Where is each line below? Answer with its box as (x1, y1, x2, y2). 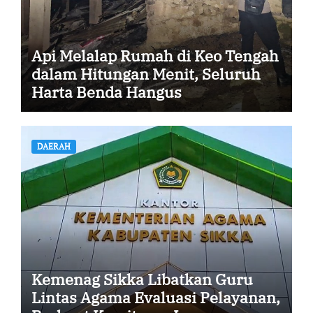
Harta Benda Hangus (31, 82, 182, 103)
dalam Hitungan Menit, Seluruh (31, 64, 261, 85)
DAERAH (36, 140, 71, 152)
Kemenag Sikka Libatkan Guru (31, 268, 253, 289)
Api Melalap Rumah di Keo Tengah (31, 45, 279, 66)
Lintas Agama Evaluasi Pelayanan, (31, 286, 280, 307)
